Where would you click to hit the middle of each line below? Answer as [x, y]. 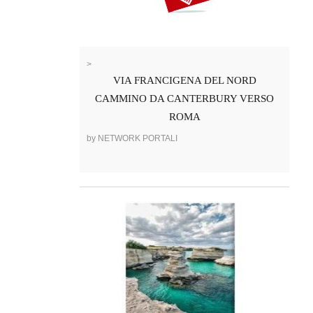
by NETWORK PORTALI [132, 139]
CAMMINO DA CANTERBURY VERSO [184, 99]
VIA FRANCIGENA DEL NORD [184, 81]
